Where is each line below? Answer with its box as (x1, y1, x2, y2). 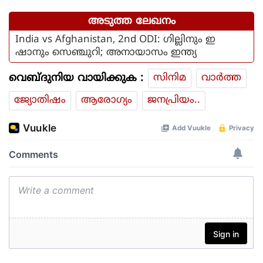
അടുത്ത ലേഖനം (87, 15, 176, 29)
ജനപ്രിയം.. (147, 94, 200, 107)
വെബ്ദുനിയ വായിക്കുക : (9, 72, 143, 86)
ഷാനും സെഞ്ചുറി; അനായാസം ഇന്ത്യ (15, 46, 197, 60)
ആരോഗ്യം (81, 94, 132, 107)
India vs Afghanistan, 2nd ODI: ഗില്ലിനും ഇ (15, 33, 215, 47)
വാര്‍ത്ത (201, 72, 241, 85)
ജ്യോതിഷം (14, 94, 66, 107)
